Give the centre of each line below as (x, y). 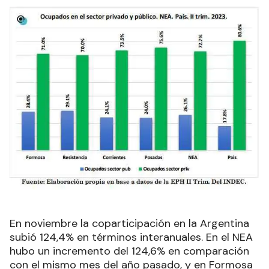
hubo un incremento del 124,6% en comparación (129, 251)
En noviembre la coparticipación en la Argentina (129, 223)
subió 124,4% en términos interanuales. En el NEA (131, 237)
